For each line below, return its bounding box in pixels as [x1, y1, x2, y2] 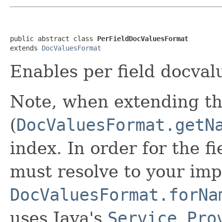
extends [10, 44, 42, 52]
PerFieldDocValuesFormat [97, 34, 188, 43]
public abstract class [10, 34, 97, 43]
